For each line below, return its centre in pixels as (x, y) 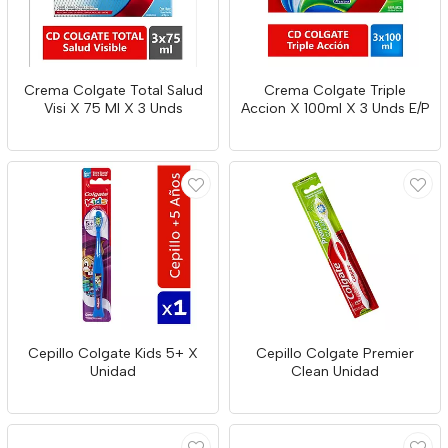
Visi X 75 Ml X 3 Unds (113, 108)
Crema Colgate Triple (335, 90)
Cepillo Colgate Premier (335, 353)
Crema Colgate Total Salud (113, 90)
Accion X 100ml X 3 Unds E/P (335, 108)
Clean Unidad (335, 371)
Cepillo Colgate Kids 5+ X (113, 353)
